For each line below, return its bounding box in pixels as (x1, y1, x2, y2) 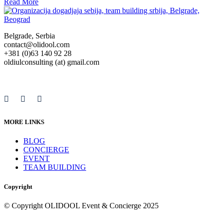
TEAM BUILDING (23, 163, 86, 172)
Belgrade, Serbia (4, 32, 55, 40)
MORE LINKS (4, 118, 44, 126)
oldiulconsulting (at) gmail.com (4, 58, 99, 66)
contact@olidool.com (4, 40, 70, 49)
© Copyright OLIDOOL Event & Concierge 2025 (4, 201, 159, 210)
